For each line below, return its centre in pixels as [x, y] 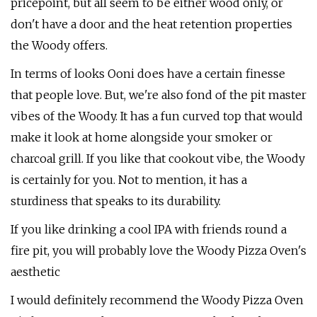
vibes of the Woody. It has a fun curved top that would [157, 116]
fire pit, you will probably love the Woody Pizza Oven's [158, 250]
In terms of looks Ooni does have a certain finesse [148, 74]
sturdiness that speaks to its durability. [116, 201]
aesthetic [35, 272]
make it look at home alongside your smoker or [142, 137]
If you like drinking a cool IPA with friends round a [149, 229]
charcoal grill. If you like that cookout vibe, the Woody [158, 158]
